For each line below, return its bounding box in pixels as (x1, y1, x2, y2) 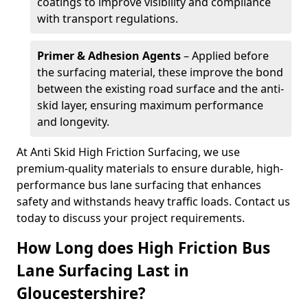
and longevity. (37, 114, 109, 129)
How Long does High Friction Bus (16, 237, 270, 258)
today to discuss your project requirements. (16, 210, 245, 225)
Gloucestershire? (16, 283, 146, 304)
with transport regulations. (37, 11, 178, 26)
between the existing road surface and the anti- (37, 81, 284, 96)
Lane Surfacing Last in (16, 260, 189, 281)
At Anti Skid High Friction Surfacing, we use (16, 144, 240, 159)
